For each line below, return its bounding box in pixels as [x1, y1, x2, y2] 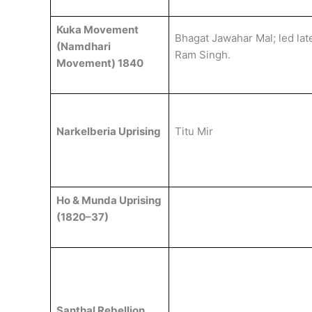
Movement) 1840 [56, 56, 143, 70]
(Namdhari [56, 40, 111, 53]
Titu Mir [174, 125, 213, 138]
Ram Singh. [174, 48, 231, 61]
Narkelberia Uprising [56, 125, 161, 138]
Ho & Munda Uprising [56, 194, 162, 207]
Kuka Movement [56, 23, 139, 36]
